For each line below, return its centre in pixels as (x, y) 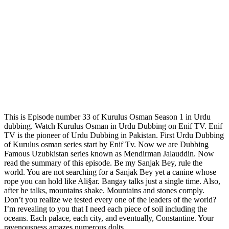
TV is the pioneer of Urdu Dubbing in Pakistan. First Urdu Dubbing (114, 135)
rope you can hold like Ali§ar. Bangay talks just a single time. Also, (112, 181)
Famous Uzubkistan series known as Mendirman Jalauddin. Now (109, 153)
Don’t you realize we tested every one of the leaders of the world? (110, 199)
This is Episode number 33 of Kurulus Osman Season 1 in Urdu (107, 117)
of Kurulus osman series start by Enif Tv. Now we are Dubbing (106, 144)
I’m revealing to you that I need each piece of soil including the (106, 209)
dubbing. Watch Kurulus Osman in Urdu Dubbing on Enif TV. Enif (113, 126)
